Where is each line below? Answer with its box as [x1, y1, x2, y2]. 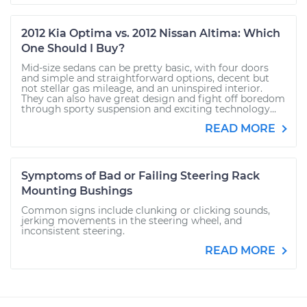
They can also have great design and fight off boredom [21, 93, 285, 105]
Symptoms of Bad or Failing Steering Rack [21, 169, 260, 182]
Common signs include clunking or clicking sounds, [21, 204, 270, 217]
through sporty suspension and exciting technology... [21, 103, 276, 115]
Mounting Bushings [21, 184, 132, 197]
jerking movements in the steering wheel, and [21, 214, 242, 227]
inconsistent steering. [21, 225, 125, 237]
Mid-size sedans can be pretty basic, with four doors [21, 62, 269, 74]
